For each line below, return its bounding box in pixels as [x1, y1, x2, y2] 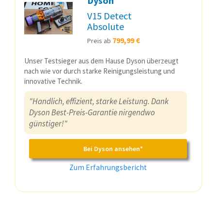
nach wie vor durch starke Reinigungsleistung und [24, 66, 175, 76]
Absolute [87, 20, 124, 32]
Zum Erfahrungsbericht [69, 162, 147, 172]
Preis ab [87, 36, 112, 45]
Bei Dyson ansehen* [83, 144, 143, 153]
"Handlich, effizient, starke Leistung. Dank [29, 95, 169, 107]
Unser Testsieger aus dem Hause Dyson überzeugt [24, 56, 179, 65]
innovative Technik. [24, 76, 82, 86]
